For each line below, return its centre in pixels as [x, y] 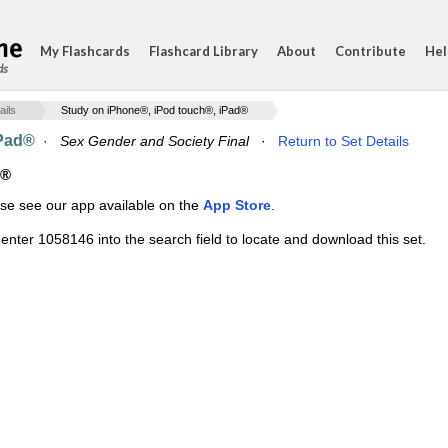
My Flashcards [85, 51]
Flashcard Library [203, 51]
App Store [237, 205]
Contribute [370, 51]
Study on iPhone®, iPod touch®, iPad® [154, 110]
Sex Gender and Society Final [154, 141]
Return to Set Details [343, 141]
